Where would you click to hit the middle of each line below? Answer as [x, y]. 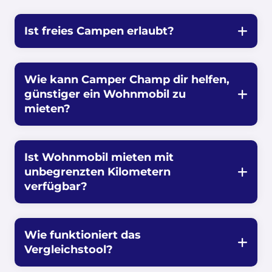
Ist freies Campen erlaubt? [99, 31]
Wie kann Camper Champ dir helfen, [127, 80]
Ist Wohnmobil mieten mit [99, 157]
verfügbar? [56, 186]
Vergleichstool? [69, 250]
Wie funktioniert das [83, 235]
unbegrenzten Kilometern [97, 172]
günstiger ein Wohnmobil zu [105, 94]
